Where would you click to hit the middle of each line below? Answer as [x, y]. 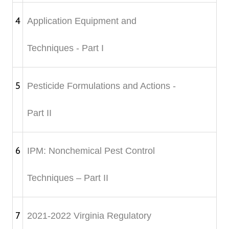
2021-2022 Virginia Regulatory [89, 215]
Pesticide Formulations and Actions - [101, 86]
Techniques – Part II [67, 178]
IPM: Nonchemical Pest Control [91, 151]
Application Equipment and [82, 21]
